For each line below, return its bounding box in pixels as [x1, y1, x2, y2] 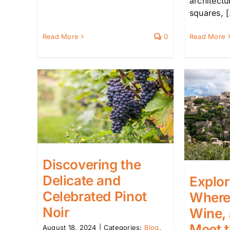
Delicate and [43, 172, 121, 188]
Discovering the [43, 156, 141, 172]
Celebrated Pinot [43, 188, 147, 204]
